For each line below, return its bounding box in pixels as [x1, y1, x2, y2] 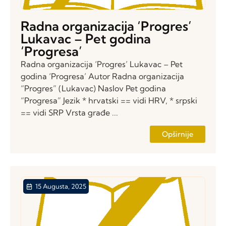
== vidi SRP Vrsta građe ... [21, 107, 118, 118]
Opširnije [162, 130, 193, 139]
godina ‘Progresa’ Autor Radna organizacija [21, 71, 184, 81]
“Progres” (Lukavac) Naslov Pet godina [21, 83, 166, 93]
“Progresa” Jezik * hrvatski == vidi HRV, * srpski [21, 95, 197, 105]
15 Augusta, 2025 [35, 182, 86, 191]
